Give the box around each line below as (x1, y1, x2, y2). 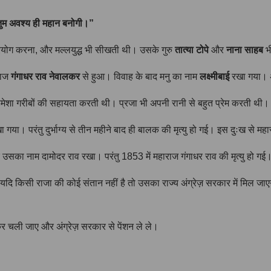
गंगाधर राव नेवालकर (11, 71, 80, 82)
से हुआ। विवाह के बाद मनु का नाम (80, 71, 200, 82)
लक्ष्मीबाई (200, 71, 229, 82)
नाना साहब (226, 44, 263, 55)
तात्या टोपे (175, 44, 209, 55)
